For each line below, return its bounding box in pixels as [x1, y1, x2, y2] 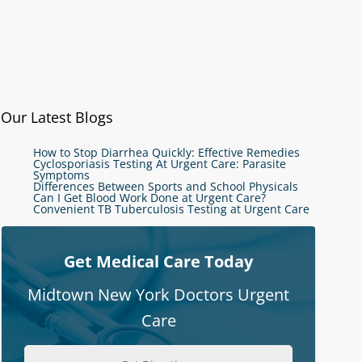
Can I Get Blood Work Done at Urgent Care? [33, 190, 266, 205]
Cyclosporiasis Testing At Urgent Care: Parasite [33, 156, 286, 171]
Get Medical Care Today [64, 250, 253, 272]
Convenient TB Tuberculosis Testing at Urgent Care [33, 201, 309, 217]
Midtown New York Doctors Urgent [27, 284, 289, 305]
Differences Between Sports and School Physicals [33, 179, 298, 194]
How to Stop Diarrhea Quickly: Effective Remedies [33, 145, 300, 160]
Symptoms [33, 167, 90, 183]
